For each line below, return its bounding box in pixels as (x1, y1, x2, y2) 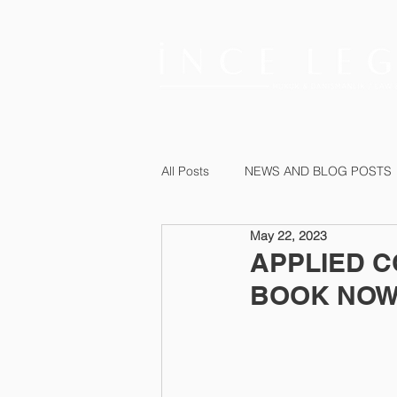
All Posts (161, 162, 209, 179)
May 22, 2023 (250, 227, 327, 244)
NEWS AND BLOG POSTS (245, 162, 392, 179)
